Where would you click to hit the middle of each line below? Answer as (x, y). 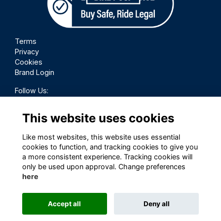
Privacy (27, 52)
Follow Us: (32, 91)
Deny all (156, 203)
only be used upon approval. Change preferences (104, 166)
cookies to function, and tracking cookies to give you (110, 147)
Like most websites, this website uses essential (101, 137)
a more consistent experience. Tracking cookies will (107, 156)
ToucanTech (164, 210)
